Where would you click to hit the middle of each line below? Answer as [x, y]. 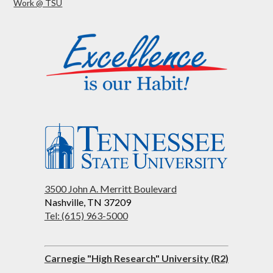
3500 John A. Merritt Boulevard [110, 188]
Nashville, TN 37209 [87, 202]
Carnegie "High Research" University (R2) [136, 258]
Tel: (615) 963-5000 [86, 215]
